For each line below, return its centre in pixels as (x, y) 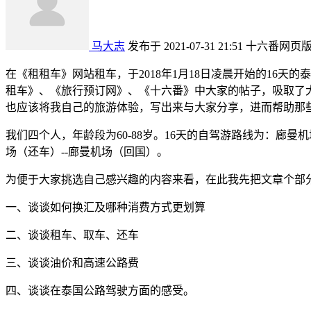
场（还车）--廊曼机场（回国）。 (87, 151)
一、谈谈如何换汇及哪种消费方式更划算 (106, 207)
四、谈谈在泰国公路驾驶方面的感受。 (100, 290)
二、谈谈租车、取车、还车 (72, 235)
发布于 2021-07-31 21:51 (185, 46)
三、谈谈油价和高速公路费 (72, 262)
